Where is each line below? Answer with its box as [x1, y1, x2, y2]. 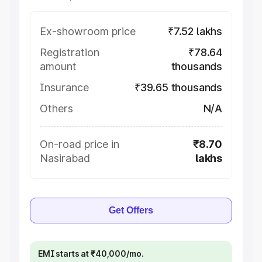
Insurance [40, 81, 89, 94]
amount [40, 60, 77, 73]
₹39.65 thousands [134, 81, 222, 94]
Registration [40, 46, 99, 58]
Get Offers [109, 205, 153, 215]
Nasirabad [40, 152, 90, 164]
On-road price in [40, 138, 119, 150]
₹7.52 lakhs [167, 25, 222, 37]
